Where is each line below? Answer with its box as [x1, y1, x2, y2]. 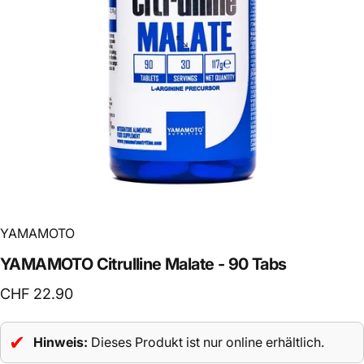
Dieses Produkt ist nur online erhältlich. [88, 334, 324, 351]
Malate [165, 253, 214, 274]
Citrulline [96, 253, 162, 274]
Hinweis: [33, 334, 88, 351]
